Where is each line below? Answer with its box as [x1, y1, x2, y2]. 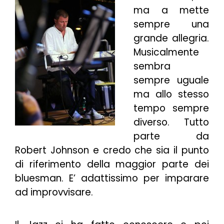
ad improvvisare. [15, 185, 93, 199]
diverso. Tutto [133, 115, 209, 129]
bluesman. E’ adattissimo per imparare [15, 171, 209, 185]
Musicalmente [133, 45, 199, 59]
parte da [133, 129, 209, 143]
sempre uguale [133, 73, 209, 87]
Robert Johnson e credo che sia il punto [15, 143, 209, 157]
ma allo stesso [133, 87, 209, 101]
